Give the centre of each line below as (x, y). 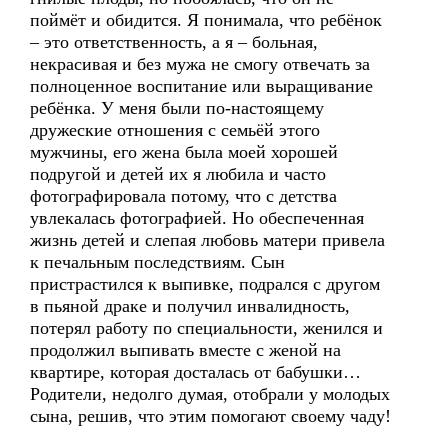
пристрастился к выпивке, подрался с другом (205, 284)
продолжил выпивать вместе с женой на (185, 350)
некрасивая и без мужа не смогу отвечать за (200, 64)
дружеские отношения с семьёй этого (175, 130)
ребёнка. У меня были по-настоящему (177, 108)
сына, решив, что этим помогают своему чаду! (210, 416)
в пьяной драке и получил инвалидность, (190, 306)
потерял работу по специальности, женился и (206, 328)
